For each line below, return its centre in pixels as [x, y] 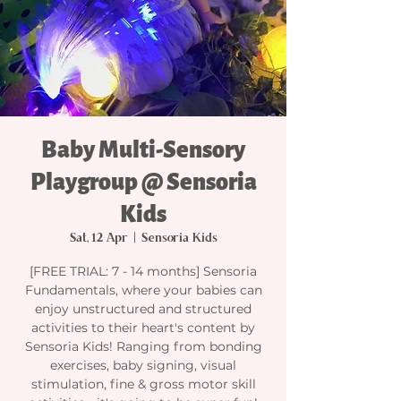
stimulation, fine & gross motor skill [143, 384]
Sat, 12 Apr [98, 239]
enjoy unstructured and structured [143, 308]
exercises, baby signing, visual [143, 365]
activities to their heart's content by [143, 327]
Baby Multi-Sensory [143, 149]
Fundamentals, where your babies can [143, 290]
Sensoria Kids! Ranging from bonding [143, 346]
